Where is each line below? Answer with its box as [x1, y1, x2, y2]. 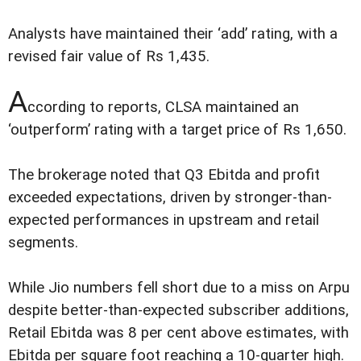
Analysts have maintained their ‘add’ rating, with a [8, 25, 338, 44]
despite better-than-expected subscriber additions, [8, 301, 349, 320]
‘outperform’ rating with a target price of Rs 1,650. [8, 121, 346, 139]
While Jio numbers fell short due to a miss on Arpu [8, 279, 350, 297]
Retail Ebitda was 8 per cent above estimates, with [8, 324, 349, 342]
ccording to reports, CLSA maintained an [27, 98, 299, 117]
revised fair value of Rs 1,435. [8, 48, 210, 66]
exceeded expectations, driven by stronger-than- [8, 189, 332, 207]
